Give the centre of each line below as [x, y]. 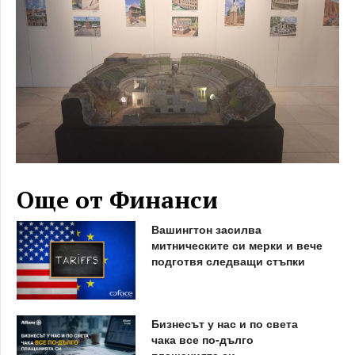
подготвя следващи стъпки [228, 261]
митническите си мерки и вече [237, 245]
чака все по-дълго [202, 339]
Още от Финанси [117, 200]
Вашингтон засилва [206, 229]
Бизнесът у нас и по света [224, 323]
